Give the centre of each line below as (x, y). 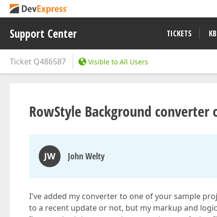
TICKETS (179, 33)
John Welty (86, 156)
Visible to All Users (118, 62)
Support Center (43, 33)
